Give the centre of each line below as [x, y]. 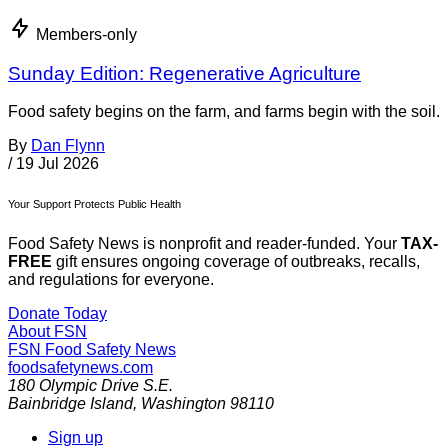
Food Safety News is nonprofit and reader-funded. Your [204, 244]
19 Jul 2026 [57, 164]
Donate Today [57, 314]
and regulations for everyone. [111, 280]
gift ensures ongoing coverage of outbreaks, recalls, [236, 262]
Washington [183, 404]
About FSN [47, 332]
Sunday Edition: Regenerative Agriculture [184, 73]
